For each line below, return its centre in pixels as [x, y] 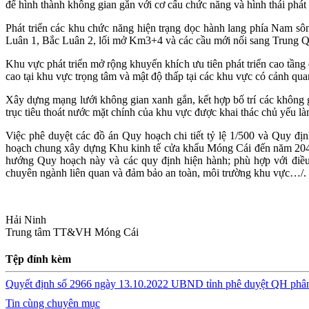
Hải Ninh [26, 219]
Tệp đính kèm [38, 259]
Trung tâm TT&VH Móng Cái [72, 232]
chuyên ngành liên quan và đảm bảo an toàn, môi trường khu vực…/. [156, 172]
